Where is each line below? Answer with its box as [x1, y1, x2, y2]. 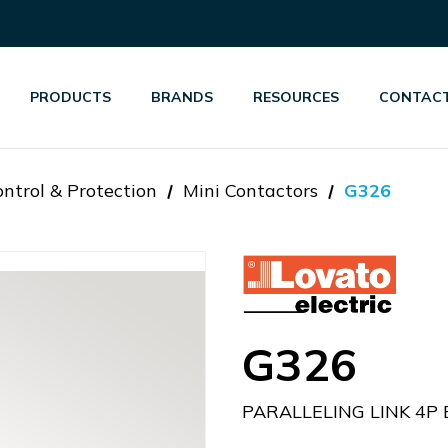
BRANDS [151, 88, 214, 106]
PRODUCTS [30, 88, 112, 106]
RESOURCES [253, 88, 340, 106]
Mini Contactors [183, 179, 318, 202]
